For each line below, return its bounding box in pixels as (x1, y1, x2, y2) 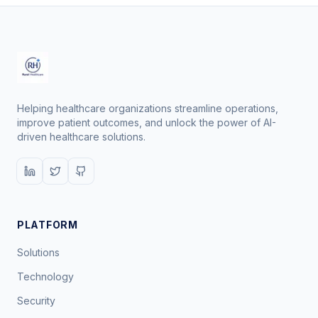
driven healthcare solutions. (17, 131, 146, 143)
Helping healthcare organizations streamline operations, (17, 102, 278, 114)
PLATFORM (17, 219, 78, 231)
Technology (17, 270, 74, 283)
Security (17, 295, 55, 307)
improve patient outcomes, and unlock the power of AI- (17, 116, 276, 128)
